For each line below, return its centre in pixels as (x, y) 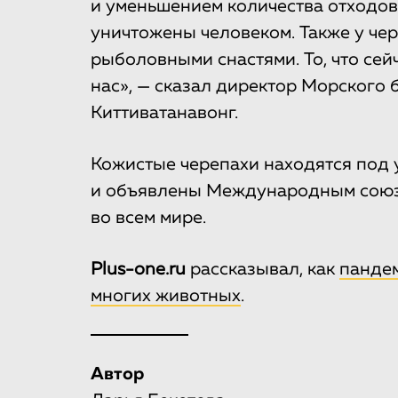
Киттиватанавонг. (164, 113)
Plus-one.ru (138, 270)
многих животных (166, 296)
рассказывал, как (263, 270)
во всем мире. (148, 218)
